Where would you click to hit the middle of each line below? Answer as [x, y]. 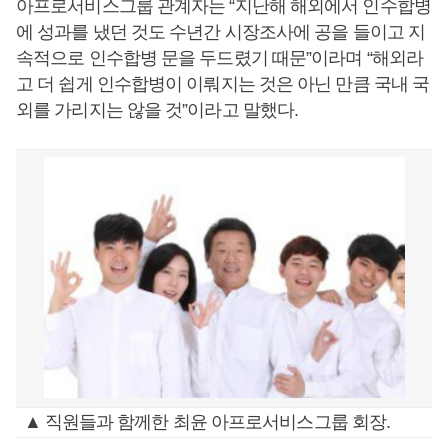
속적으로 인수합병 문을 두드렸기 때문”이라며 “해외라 [219, 58]
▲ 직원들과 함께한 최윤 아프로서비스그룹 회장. [207, 422]
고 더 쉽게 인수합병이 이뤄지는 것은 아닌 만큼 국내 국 [223, 84]
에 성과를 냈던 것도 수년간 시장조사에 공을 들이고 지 [221, 32]
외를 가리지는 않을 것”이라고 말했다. [157, 110]
